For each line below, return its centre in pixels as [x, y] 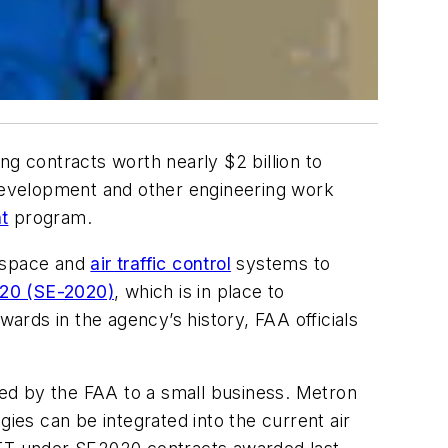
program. [50, 218]
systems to [281, 263]
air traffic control [161, 263]
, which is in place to [199, 291]
